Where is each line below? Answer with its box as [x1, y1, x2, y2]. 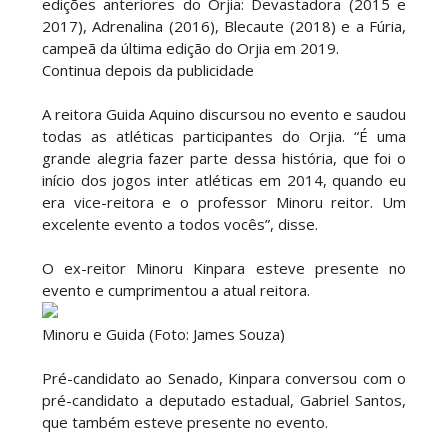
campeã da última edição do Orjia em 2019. [41, 38, 339, 58]
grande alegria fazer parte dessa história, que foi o [41, 148, 407, 168]
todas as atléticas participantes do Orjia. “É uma [41, 126, 407, 146]
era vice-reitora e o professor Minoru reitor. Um [41, 192, 407, 212]
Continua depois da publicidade [41, 60, 254, 80]
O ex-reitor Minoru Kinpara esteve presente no [41, 258, 407, 278]
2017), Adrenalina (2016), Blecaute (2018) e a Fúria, [41, 16, 407, 36]
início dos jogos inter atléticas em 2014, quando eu [41, 170, 407, 190]
